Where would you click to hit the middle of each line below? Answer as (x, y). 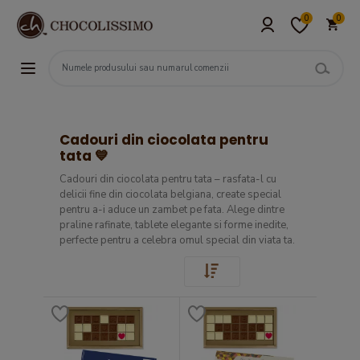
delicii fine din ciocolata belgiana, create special (170, 194)
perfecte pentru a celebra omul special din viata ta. (177, 240)
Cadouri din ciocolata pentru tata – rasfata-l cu (168, 179)
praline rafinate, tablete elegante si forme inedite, (174, 225)
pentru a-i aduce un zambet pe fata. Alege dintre (172, 210)
